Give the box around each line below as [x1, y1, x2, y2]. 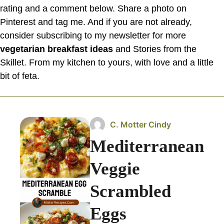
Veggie [90, 158, 140, 178]
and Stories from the [113, 43, 196, 54]
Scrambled [90, 181, 171, 201]
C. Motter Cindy [110, 119, 171, 129]
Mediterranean [90, 136, 204, 156]
